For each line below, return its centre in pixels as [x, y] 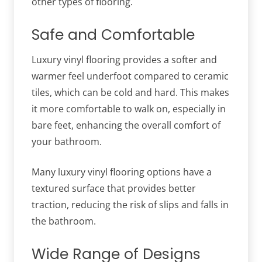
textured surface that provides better [114, 189]
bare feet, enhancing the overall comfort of [126, 125]
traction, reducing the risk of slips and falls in [130, 205]
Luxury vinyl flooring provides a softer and [124, 60]
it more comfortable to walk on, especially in [129, 109]
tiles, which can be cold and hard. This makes [130, 93]
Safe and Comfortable [113, 35]
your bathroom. [67, 142]
